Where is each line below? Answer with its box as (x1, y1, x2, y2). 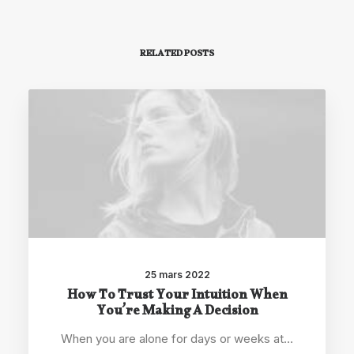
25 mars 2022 (144, 269, 210, 281)
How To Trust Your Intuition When (66, 284, 288, 311)
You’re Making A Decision (96, 300, 258, 326)
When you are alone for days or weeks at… (61, 331, 293, 346)
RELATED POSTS (140, 47, 214, 64)
